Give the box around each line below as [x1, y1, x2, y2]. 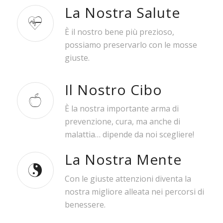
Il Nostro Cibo [64, 80, 162, 99]
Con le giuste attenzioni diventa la [64, 173, 191, 184]
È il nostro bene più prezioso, [64, 26, 174, 37]
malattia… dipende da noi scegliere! [64, 129, 194, 140]
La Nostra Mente [64, 150, 182, 169]
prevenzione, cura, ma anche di [64, 116, 180, 127]
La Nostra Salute [64, 3, 180, 22]
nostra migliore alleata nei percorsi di [64, 186, 204, 197]
